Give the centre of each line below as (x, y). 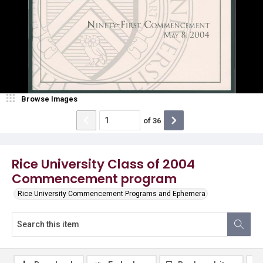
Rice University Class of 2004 (103, 164)
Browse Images (49, 99)
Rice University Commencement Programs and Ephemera (112, 194)
